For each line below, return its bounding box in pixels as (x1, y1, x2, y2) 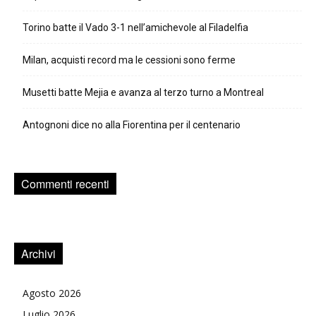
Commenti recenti (21, 175, 109, 192)
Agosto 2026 (23, 286, 81, 300)
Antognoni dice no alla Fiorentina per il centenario (23, 119, 241, 130)
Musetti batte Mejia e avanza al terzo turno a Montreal (23, 86, 264, 98)
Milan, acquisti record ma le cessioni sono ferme (23, 54, 236, 66)
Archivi (21, 245, 56, 262)
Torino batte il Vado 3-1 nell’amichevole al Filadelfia (23, 21, 248, 33)
